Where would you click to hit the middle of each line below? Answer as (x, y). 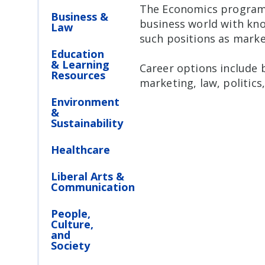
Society (71, 246)
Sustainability (87, 123)
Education (78, 54)
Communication (93, 187)
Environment (85, 102)
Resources (78, 75)
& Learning (80, 65)
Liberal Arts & (88, 177)
